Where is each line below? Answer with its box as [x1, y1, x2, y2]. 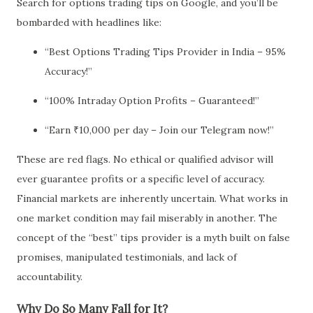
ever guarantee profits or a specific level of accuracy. [17, 172, 265, 185]
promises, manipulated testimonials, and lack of [17, 250, 237, 263]
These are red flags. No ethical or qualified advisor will [17, 152, 273, 166]
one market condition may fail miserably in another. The [17, 211, 277, 224]
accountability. [17, 270, 82, 283]
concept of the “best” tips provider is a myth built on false [17, 231, 290, 244]
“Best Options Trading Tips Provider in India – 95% [45, 45, 286, 58]
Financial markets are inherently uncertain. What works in [17, 191, 288, 205]
